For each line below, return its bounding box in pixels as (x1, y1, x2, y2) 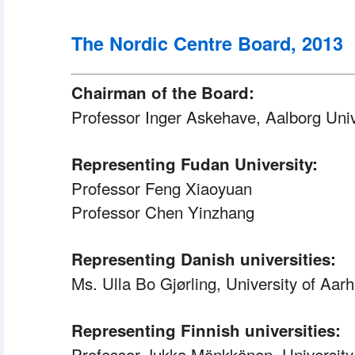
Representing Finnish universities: (71, 319, 341, 342)
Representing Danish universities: (71, 247, 336, 270)
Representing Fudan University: (71, 152, 318, 175)
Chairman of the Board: (71, 81, 254, 104)
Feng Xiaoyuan (140, 176, 252, 200)
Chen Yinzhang (140, 200, 254, 223)
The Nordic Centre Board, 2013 (71, 30, 343, 56)
